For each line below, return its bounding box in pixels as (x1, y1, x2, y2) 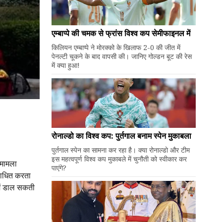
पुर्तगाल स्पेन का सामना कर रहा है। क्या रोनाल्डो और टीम (51, 145, 190, 155)
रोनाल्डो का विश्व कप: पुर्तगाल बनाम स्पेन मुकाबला (51, 130, 191, 141)
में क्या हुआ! (51, 60, 80, 70)
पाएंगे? (51, 163, 66, 172)
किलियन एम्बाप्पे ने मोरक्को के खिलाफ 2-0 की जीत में (51, 43, 180, 52)
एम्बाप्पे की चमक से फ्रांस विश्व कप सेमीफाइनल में (51, 28, 190, 39)
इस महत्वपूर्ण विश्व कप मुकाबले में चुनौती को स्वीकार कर (51, 154, 187, 164)
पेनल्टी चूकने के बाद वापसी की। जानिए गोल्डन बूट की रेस (51, 52, 192, 61)
